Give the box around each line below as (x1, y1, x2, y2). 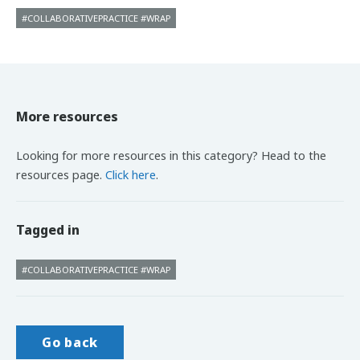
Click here (105, 166, 156, 182)
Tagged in (16, 221, 80, 239)
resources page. (16, 166, 105, 182)
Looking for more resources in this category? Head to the (16, 147, 326, 163)
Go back (42, 333, 98, 352)
